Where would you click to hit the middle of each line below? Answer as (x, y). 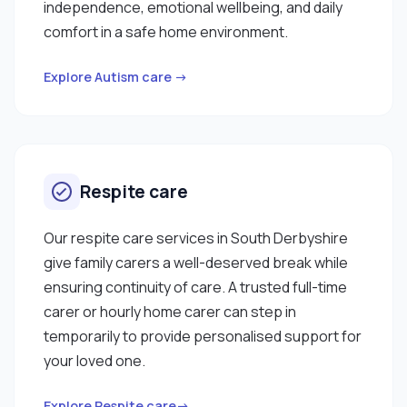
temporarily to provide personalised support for (203, 336)
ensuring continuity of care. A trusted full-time (195, 287)
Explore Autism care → (116, 76)
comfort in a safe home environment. (166, 31)
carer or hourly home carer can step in (170, 311)
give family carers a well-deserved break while (196, 262)
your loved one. (94, 360)
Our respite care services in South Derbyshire (196, 238)
